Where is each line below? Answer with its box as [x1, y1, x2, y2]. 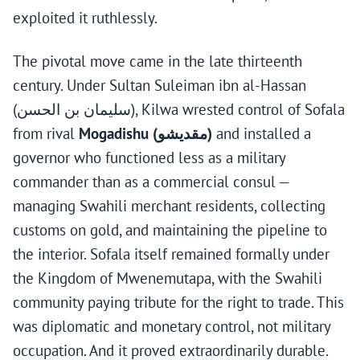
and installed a [212, 124, 311, 144]
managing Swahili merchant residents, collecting [13, 196, 325, 216]
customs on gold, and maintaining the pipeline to [13, 220, 327, 240]
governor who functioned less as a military [13, 148, 285, 168]
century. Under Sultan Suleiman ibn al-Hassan [13, 76, 306, 96]
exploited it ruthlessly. [13, 8, 157, 28]
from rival [13, 124, 79, 144]
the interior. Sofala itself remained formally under [13, 244, 329, 264]
